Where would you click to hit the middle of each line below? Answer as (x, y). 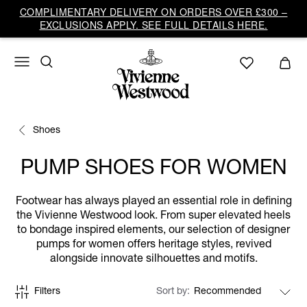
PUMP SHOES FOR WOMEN (153, 170)
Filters (47, 292)
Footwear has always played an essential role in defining (153, 202)
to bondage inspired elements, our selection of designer (153, 231)
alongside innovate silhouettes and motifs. (153, 260)
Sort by (173, 292)
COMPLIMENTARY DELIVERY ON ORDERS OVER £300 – (153, 12)
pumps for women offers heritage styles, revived (153, 245)
